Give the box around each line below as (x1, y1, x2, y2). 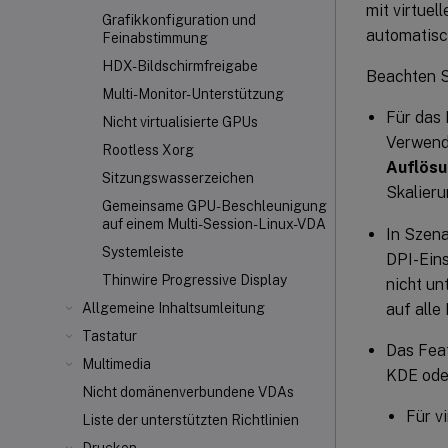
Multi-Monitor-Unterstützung (102, 86, 284, 102)
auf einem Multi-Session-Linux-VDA (102, 216, 326, 232)
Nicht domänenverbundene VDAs (82, 384, 294, 400)
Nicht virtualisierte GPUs (102, 114, 258, 130)
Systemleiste (102, 244, 184, 260)
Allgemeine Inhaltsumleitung (82, 300, 265, 316)
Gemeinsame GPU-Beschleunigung (102, 198, 327, 214)
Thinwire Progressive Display (102, 272, 287, 288)
